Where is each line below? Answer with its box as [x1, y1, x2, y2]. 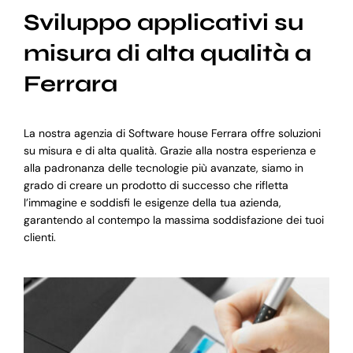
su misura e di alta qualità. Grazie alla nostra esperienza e [23, 143, 316, 158]
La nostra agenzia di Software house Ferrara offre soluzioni [23, 125, 321, 140]
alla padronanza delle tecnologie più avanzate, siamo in [23, 160, 303, 175]
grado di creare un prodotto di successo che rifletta [23, 177, 288, 192]
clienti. [23, 229, 56, 244]
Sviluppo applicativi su [23, 8, 303, 36]
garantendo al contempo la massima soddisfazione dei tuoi [23, 212, 324, 227]
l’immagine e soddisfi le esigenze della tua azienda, [23, 195, 281, 210]
